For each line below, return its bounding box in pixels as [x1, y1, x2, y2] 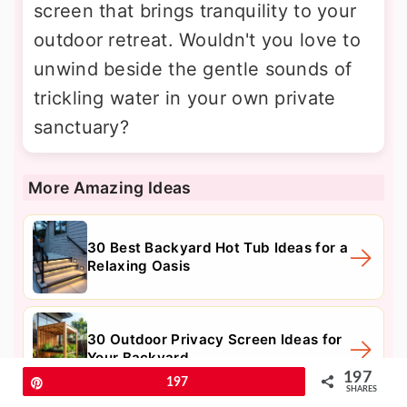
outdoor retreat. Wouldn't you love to [34, 28, 362, 51]
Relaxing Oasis [87, 256, 191, 274]
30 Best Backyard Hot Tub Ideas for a [87, 238, 348, 256]
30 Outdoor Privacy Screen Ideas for [87, 330, 342, 348]
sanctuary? [34, 115, 130, 138]
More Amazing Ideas [28, 177, 192, 197]
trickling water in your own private [34, 86, 336, 109]
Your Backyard [87, 348, 189, 366]
